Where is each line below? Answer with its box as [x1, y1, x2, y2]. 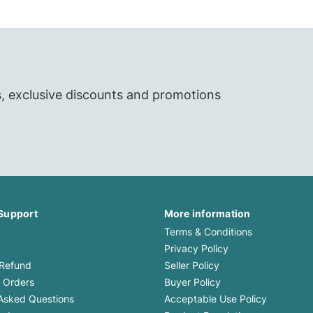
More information [163, 208, 251, 220]
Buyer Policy [163, 276, 221, 289]
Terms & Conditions [163, 226, 252, 238]
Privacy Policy [163, 242, 228, 255]
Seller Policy [163, 259, 219, 272]
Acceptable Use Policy [163, 293, 267, 305]
